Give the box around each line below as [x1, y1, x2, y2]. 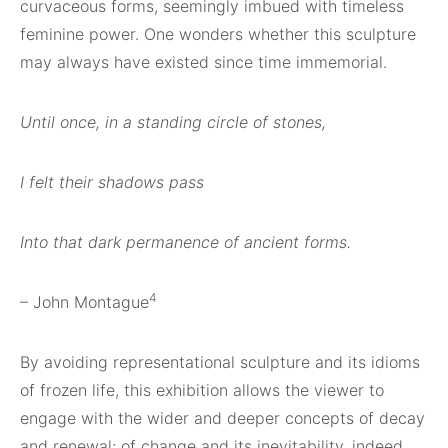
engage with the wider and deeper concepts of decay [20, 407, 425, 428]
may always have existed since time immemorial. [20, 51, 387, 72]
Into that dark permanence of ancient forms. [20, 231, 351, 252]
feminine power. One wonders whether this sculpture [20, 23, 416, 44]
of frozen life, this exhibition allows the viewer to [20, 379, 384, 400]
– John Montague [20, 291, 149, 312]
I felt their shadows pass [20, 171, 204, 192]
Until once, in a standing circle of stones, [20, 111, 326, 132]
